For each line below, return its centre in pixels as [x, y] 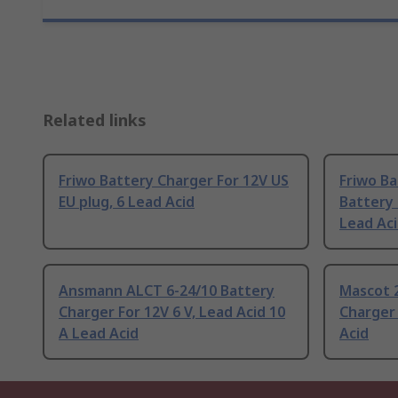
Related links [95, 120]
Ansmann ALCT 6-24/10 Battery [167, 291]
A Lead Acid [99, 334]
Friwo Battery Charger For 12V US [174, 181]
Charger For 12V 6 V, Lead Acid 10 [172, 312]
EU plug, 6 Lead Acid [127, 202]
